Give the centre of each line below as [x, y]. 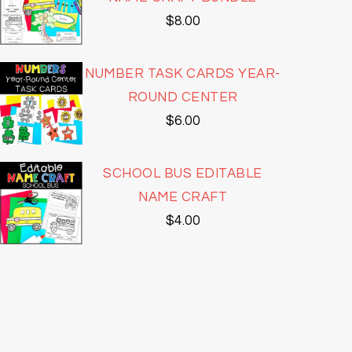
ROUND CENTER [183, 98]
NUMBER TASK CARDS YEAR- [183, 74]
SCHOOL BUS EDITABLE [183, 174]
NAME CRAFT [183, 198]
